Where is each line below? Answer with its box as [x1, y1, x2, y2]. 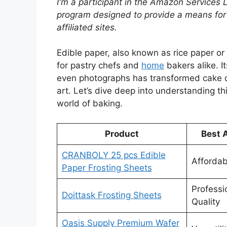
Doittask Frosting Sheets [61, 190, 162, 200]
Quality [191, 196, 220, 207]
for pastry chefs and [57, 60, 141, 71]
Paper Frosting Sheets [61, 162, 152, 173]
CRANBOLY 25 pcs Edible [61, 149, 166, 160]
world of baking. [57, 98, 123, 109]
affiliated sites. [57, 22, 117, 32]
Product [105, 128, 139, 139]
